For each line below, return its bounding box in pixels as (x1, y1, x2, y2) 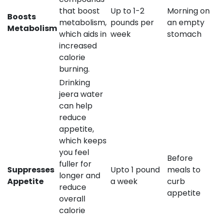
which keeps (59, 135, 107, 146)
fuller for (59, 158, 92, 170)
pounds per (110, 16, 154, 28)
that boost (59, 5, 100, 16)
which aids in (59, 28, 107, 40)
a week (110, 175, 138, 187)
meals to (167, 164, 201, 175)
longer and (59, 170, 100, 181)
